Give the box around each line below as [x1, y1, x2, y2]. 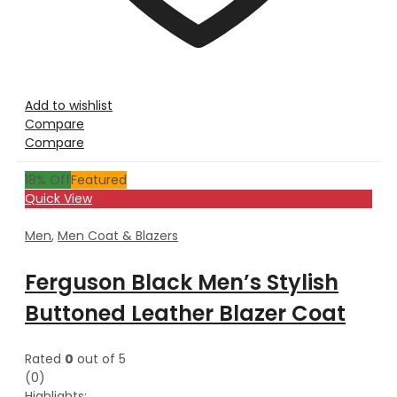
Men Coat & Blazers [58, 226, 178, 245]
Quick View [25, 189, 92, 207]
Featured [71, 170, 127, 189]
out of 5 [74, 349, 126, 368]
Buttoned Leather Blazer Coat [25, 298, 346, 328]
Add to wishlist [25, 96, 113, 114]
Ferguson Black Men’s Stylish [25, 267, 339, 297]
